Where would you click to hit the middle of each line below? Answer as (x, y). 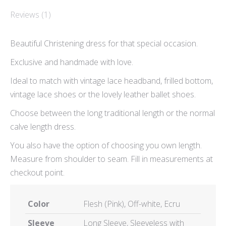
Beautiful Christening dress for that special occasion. (104, 43)
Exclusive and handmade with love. (72, 62)
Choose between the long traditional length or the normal (112, 113)
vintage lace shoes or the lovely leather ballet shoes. (103, 94)
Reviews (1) (31, 15)
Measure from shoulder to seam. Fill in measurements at (111, 159)
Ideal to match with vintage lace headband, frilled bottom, (111, 81)
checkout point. (37, 173)
